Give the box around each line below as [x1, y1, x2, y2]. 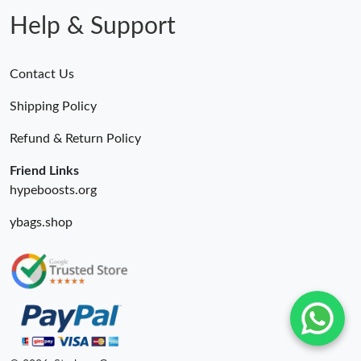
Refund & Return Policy [10, 132, 141, 146]
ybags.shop [10, 216, 73, 230]
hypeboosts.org [10, 184, 97, 197]
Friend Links [10, 164, 79, 178]
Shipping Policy [10, 100, 97, 114]
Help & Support [10, 15, 176, 39]
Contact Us [10, 68, 74, 81]
